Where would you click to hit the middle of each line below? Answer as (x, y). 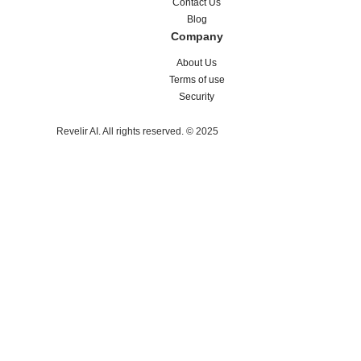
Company (197, 36)
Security (197, 96)
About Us (197, 62)
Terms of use (197, 79)
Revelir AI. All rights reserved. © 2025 (137, 131)
